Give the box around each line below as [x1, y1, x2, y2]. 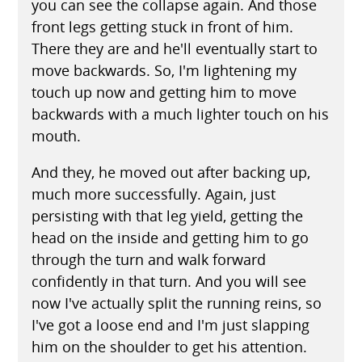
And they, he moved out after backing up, [31, 162, 310, 182]
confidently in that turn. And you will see [31, 271, 306, 291]
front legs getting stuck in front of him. [31, 16, 293, 36]
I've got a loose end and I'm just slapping [31, 314, 309, 335]
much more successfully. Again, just [31, 183, 276, 204]
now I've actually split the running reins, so [31, 293, 322, 313]
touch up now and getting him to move [31, 82, 297, 102]
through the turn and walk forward [31, 249, 266, 269]
